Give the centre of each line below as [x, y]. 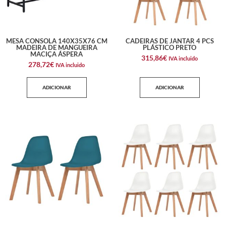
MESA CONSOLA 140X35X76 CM [56, 41]
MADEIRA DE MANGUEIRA [56, 48]
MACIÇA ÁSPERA [56, 54]
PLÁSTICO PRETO [169, 48]
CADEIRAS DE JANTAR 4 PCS [169, 41]
